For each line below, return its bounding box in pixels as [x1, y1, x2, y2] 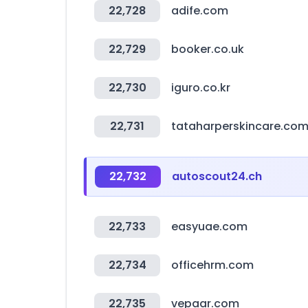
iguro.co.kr [171, 80, 230, 96]
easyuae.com [171, 219, 247, 234]
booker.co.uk [171, 41, 244, 57]
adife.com [171, 3, 228, 19]
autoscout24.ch [172, 168, 262, 184]
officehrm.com [171, 257, 254, 273]
